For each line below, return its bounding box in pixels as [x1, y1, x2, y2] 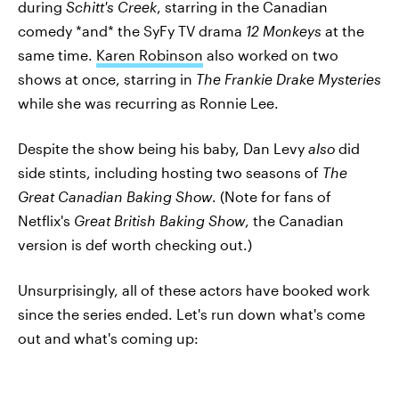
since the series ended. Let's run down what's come [18, 305, 365, 322]
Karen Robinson [96, 46, 203, 63]
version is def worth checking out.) [18, 236, 252, 253]
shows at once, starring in [18, 70, 196, 87]
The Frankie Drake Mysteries [196, 70, 381, 87]
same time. [18, 46, 96, 63]
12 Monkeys [246, 22, 322, 39]
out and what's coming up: [18, 330, 199, 346]
